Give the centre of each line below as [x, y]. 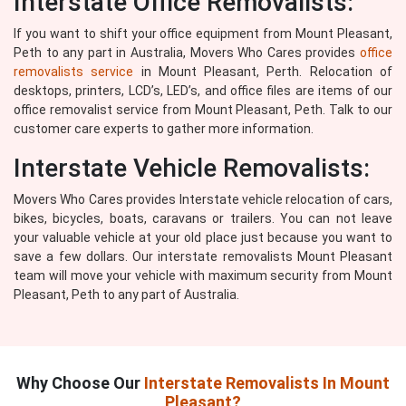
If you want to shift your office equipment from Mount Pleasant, [203, 34]
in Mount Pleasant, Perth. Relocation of [263, 72]
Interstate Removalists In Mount [267, 383]
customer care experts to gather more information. [164, 129]
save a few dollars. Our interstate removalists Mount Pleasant [203, 256]
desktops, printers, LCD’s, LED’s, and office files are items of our [203, 91]
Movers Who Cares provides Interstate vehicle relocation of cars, [203, 199]
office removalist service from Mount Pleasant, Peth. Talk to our [203, 110]
